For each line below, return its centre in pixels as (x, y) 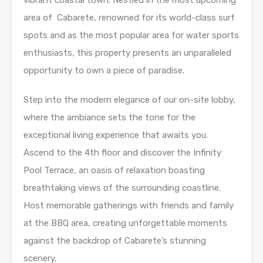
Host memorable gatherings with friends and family (129, 206)
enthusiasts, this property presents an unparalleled (127, 53)
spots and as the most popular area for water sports (131, 36)
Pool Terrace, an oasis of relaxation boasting (114, 171)
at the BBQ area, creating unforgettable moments (125, 223)
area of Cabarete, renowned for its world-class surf (129, 18)
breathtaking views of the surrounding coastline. (122, 188)
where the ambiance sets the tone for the (109, 118)
